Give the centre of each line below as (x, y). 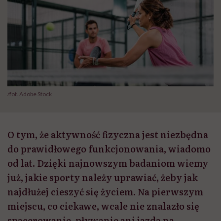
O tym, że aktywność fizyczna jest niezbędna (108, 135)
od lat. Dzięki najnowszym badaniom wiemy (108, 163)
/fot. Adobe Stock (30, 94)
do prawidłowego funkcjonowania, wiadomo (109, 149)
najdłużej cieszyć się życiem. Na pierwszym (105, 192)
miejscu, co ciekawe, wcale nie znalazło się (103, 206)
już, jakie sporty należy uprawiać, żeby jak (103, 178)
